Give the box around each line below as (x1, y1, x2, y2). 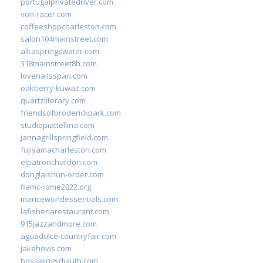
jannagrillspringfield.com (21, 131, 108, 143)
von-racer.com (21, 8, 72, 19)
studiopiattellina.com (21, 119, 95, 130)
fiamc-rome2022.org (21, 181, 91, 192)
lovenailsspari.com (21, 70, 87, 81)
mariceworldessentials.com (21, 193, 118, 204)
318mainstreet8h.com (21, 58, 97, 69)
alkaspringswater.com (21, 45, 99, 56)
